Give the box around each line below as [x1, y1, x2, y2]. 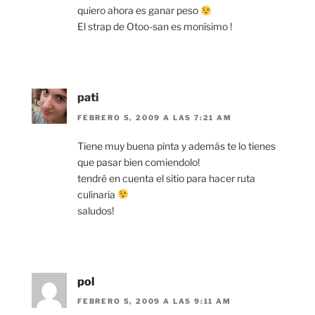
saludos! [77, 204, 114, 217]
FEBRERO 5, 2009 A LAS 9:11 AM [77, 297, 231, 306]
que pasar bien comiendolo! [77, 155, 200, 168]
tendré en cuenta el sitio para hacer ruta [77, 172, 255, 184]
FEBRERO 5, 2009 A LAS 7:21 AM [77, 112, 232, 122]
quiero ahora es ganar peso [77, 4, 200, 17]
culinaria [77, 188, 117, 200]
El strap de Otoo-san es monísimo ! [77, 20, 232, 33]
